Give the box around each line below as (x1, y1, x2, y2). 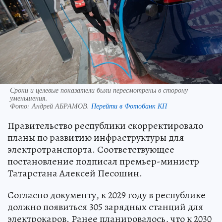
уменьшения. (10, 93, 48, 103)
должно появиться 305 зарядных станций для (7, 200, 203, 214)
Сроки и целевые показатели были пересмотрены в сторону (10, 85, 188, 95)
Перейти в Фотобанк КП (91, 101, 167, 111)
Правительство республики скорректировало (7, 119, 203, 133)
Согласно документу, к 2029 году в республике (7, 188, 206, 202)
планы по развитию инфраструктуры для (7, 131, 184, 145)
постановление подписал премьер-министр (7, 155, 199, 168)
